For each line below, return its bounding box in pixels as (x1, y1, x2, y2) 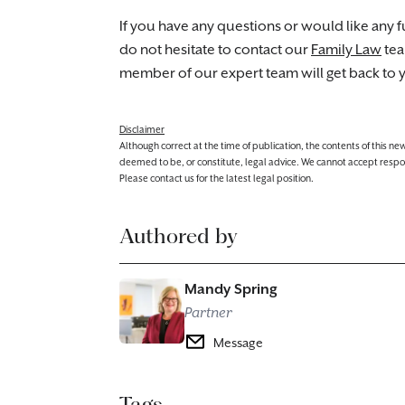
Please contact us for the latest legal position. (119, 174, 314, 184)
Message (213, 336, 263, 351)
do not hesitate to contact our (119, 42, 311, 59)
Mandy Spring (184, 281, 278, 298)
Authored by (119, 223, 238, 249)
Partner (184, 305, 232, 322)
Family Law (311, 42, 381, 59)
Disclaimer (119, 125, 165, 136)
